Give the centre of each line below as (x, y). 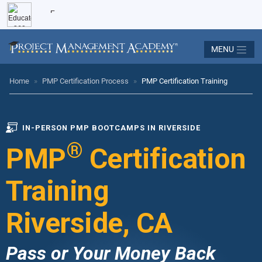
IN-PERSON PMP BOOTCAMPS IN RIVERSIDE (111, 127)
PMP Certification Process (85, 81)
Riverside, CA (89, 223)
